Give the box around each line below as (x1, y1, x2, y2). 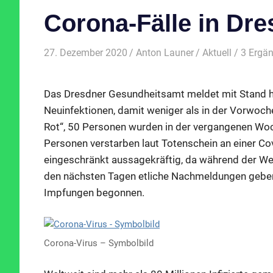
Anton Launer (136, 46, 194, 58)
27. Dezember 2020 (44, 46, 127, 58)
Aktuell (202, 46, 232, 58)
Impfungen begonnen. (44, 186, 144, 199)
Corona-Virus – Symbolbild (44, 238, 154, 249)
